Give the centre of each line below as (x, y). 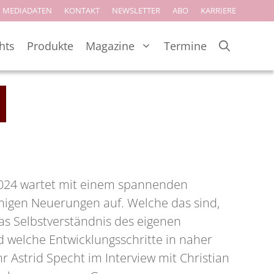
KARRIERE (218, 10)
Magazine (110, 46)
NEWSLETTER (136, 10)
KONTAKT (82, 10)
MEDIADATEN (27, 10)
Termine (185, 46)
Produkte (50, 46)
